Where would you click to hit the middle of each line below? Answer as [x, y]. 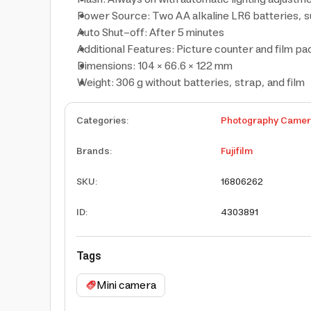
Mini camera [126, 285]
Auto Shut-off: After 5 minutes [151, 33]
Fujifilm [237, 151]
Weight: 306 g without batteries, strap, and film [191, 83]
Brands [93, 151]
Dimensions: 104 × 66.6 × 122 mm [155, 66]
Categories [101, 121]
